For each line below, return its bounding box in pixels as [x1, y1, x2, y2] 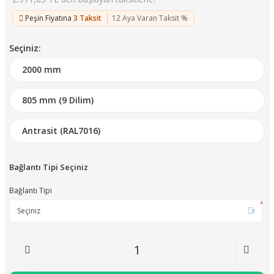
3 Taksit [73, 12, 102, 23]
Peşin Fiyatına [23, 12, 73, 23]
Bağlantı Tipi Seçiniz [9, 161, 88, 172]
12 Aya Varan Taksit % [112, 12, 188, 23]
